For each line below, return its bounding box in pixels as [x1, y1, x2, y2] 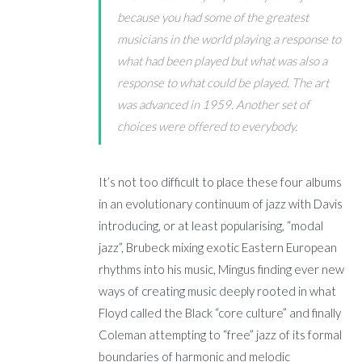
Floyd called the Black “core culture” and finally [99, 305, 342, 321]
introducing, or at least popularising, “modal [99, 218, 324, 234]
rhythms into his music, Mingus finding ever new [99, 262, 345, 277]
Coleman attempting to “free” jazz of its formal [99, 327, 343, 343]
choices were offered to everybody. [117, 119, 298, 134]
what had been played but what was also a [117, 53, 328, 69]
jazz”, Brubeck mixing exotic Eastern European [99, 240, 338, 255]
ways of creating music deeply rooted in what [99, 284, 337, 299]
